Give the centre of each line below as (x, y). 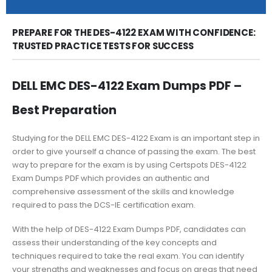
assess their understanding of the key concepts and (114, 243)
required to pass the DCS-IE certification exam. (104, 205)
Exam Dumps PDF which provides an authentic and (111, 178)
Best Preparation (64, 110)
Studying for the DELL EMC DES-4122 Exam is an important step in (136, 138)
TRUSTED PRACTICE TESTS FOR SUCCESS (103, 46)
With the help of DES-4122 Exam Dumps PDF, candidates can (129, 229)
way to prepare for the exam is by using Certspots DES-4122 (129, 165)
